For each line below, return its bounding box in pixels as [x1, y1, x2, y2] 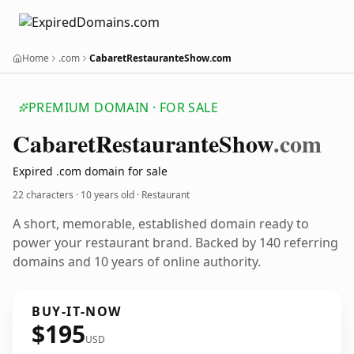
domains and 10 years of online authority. [13, 253, 261, 270]
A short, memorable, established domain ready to [13, 215, 309, 232]
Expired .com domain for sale [13, 164, 168, 179]
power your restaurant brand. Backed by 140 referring [13, 234, 338, 251]
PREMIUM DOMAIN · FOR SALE [28, 99, 218, 116]
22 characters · [13, 188, 81, 201]
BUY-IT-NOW [32, 303, 122, 320]
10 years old [81, 188, 134, 201]
